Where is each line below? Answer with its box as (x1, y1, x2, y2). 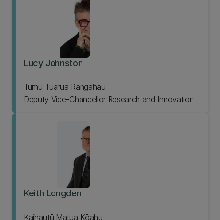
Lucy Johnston (24, 58, 83, 68)
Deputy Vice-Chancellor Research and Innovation (24, 94, 194, 104)
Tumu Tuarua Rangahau (24, 82, 106, 92)
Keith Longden (24, 188, 82, 198)
